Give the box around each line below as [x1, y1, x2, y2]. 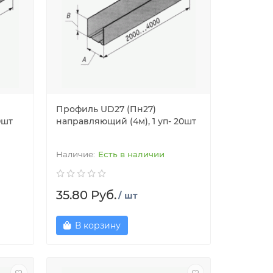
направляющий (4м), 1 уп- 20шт [55, 116, 196, 127]
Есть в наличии [97, 149, 165, 159]
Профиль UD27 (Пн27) [55, 104, 156, 115]
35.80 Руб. [55, 188, 116, 202]
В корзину [74, 220, 121, 231]
